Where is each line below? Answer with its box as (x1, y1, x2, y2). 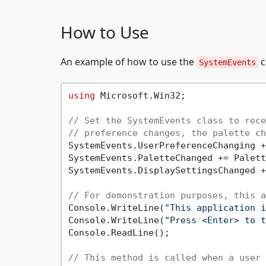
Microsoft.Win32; (94, 90, 186, 102)
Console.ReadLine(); (68, 227, 170, 239)
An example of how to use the (61, 55, 197, 68)
